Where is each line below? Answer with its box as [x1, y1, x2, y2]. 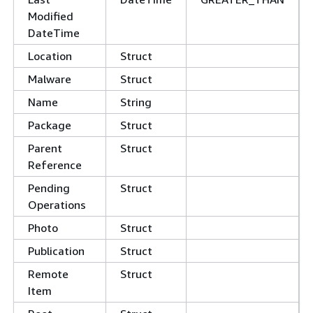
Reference [28, 158, 82, 172]
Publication [28, 244, 85, 258]
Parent [28, 141, 62, 155]
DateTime [28, 26, 80, 40]
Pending [28, 181, 70, 195]
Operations [28, 198, 86, 212]
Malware [28, 72, 71, 86]
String [120, 95, 152, 109]
